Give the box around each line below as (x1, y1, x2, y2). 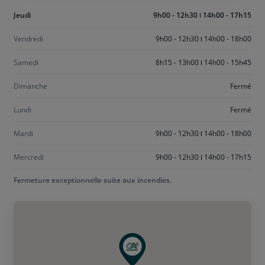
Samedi (14, 57, 38, 67)
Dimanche (14, 80, 47, 91)
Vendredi (14, 33, 43, 44)
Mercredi (14, 151, 44, 162)
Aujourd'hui (30, 9, 68, 20)
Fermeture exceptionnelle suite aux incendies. (14, 175, 172, 185)
